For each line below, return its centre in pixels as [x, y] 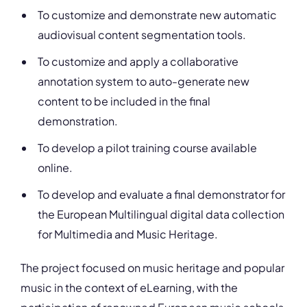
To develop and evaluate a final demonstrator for [161, 194]
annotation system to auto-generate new [144, 81]
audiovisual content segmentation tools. [142, 35]
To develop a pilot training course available [147, 148]
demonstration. [78, 121]
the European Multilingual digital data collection [161, 214]
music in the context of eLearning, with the [129, 287]
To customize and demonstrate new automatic [157, 15]
